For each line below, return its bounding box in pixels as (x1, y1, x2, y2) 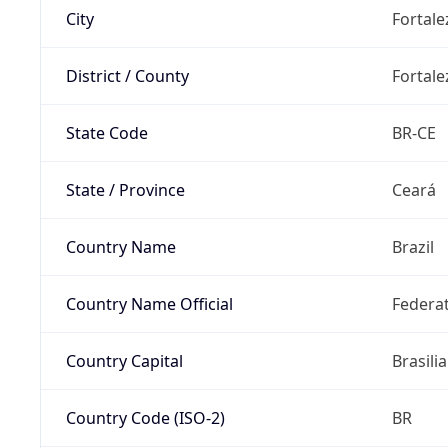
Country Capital (65, 349, 183, 372)
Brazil (391, 235, 434, 258)
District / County (65, 64, 189, 87)
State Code (65, 121, 148, 144)
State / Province (65, 178, 185, 201)
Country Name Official (65, 292, 233, 315)
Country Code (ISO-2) (65, 406, 225, 429)
